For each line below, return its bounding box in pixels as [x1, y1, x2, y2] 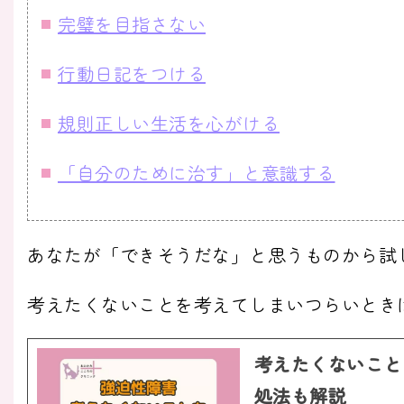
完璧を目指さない [58, 11, 206, 38]
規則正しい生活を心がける [58, 110, 280, 137]
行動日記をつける [58, 60, 206, 87]
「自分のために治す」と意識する [58, 160, 335, 187]
